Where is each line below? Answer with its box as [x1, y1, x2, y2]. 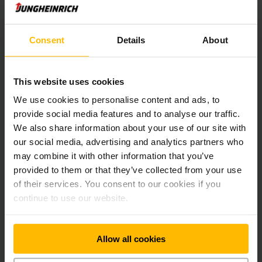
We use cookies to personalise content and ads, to [13, 94, 220, 105]
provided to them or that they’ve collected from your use [13, 164, 242, 175]
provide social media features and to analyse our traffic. [13, 108, 240, 119]
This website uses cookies [13, 76, 125, 87]
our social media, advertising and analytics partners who [13, 136, 243, 147]
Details [116, 35, 146, 45]
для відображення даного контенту [33, 25, 178, 35]
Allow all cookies [96, 233, 166, 244]
